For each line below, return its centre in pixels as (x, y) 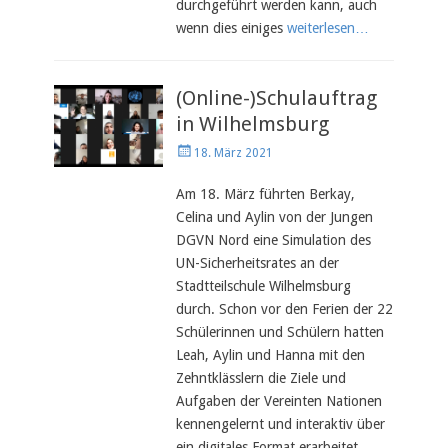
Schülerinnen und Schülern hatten (280, 332)
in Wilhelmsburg (253, 124)
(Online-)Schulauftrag (277, 98)
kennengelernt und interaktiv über (281, 424)
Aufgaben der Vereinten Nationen (279, 401)
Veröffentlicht (212, 151)
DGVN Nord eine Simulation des (274, 240)
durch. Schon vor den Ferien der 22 (285, 309)
